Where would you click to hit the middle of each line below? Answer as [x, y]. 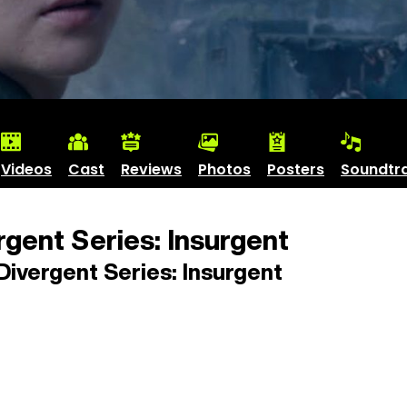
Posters [296, 169]
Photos [224, 169]
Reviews [151, 169]
